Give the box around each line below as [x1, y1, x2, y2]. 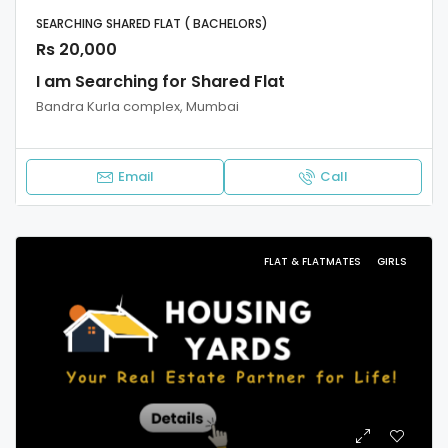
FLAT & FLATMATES [264, 254, 364, 270]
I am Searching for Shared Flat [36, 70, 285, 94]
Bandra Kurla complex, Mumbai [36, 97, 239, 117]
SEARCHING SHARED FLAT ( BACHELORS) [36, 15, 268, 33]
